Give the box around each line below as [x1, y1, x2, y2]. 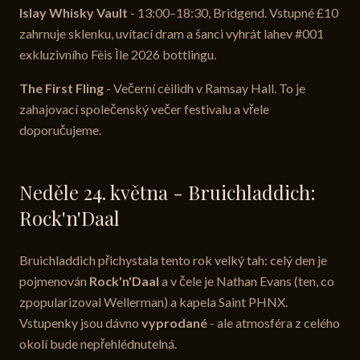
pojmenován [19, 273, 89, 289]
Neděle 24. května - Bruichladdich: [19, 179, 316, 206]
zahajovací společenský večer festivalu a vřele [19, 101, 269, 117]
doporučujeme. [19, 122, 101, 138]
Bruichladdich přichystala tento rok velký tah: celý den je [19, 252, 327, 268]
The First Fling [19, 80, 104, 96]
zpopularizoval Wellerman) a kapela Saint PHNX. [19, 294, 288, 310]
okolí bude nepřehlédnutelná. [19, 336, 177, 352]
